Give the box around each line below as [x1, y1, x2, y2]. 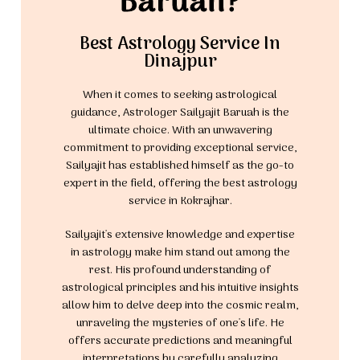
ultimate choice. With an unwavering [88, 121, 272, 141]
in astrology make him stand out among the [70, 243, 290, 263]
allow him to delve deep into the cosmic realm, [61, 297, 299, 316]
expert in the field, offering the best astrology [63, 174, 297, 194]
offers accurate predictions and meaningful [67, 332, 292, 351]
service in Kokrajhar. [128, 192, 232, 211]
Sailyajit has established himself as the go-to [66, 157, 294, 176]
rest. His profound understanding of [89, 261, 271, 280]
